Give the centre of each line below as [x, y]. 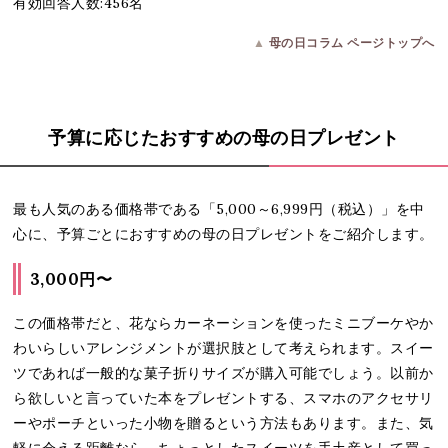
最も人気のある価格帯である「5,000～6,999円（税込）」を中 [219, 208]
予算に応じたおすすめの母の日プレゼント [224, 138]
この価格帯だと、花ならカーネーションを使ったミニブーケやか [223, 323]
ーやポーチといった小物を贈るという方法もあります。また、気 [223, 423]
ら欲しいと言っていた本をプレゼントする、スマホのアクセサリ [223, 398]
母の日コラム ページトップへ [351, 42]
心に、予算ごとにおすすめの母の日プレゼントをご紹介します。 [223, 233]
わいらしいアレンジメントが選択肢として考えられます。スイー [223, 348]
